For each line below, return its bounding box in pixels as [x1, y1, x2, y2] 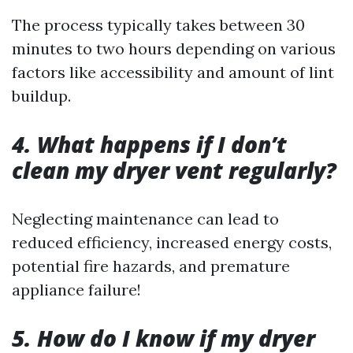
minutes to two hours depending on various [12, 39, 336, 58]
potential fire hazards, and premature [12, 256, 290, 276]
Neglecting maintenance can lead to [12, 209, 279, 229]
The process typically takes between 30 [12, 15, 305, 35]
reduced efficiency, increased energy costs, [12, 232, 332, 252]
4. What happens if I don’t [12, 129, 287, 159]
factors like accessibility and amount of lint [12, 62, 334, 82]
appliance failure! [12, 280, 141, 299]
